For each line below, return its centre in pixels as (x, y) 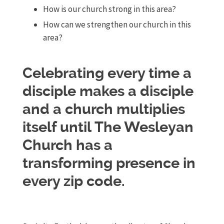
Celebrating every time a (107, 73)
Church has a (67, 145)
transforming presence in (109, 163)
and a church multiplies (103, 109)
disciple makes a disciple (108, 91)
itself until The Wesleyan (108, 127)
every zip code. (73, 181)
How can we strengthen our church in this (117, 24)
